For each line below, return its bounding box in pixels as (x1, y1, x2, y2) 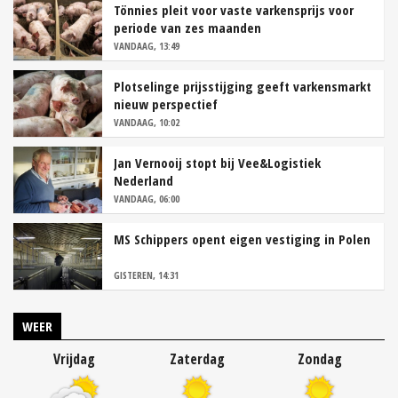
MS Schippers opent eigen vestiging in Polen (114, 230, 370, 249)
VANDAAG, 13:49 (114, 39, 179, 53)
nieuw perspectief (114, 95, 218, 114)
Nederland (114, 171, 173, 190)
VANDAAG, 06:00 (114, 192, 179, 206)
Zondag (297, 349, 342, 370)
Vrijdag (53, 349, 96, 370)
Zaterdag (169, 349, 225, 370)
